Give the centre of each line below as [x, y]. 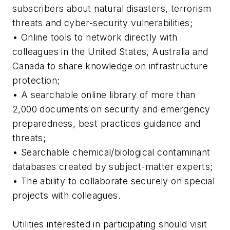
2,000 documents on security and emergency [111, 109]
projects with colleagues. [66, 196]
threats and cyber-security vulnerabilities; [103, 23]
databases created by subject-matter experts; [113, 167]
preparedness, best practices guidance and [107, 124]
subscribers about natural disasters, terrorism [112, 9]
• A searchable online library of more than [104, 95]
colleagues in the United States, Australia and [110, 52]
